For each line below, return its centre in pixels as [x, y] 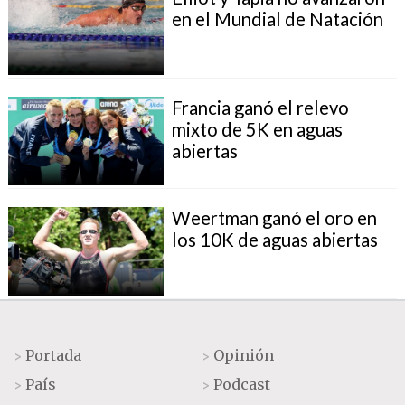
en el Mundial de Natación [277, 19]
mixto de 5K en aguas [257, 129]
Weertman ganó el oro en [274, 217]
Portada [54, 355]
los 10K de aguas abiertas [274, 239]
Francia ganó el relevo [260, 107]
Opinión [244, 355]
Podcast [242, 384]
